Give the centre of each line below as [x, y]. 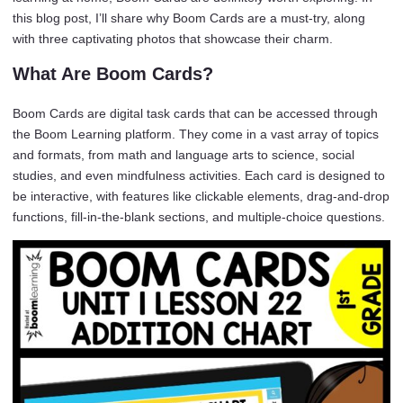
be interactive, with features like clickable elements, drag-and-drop [201, 196]
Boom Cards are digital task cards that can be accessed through [195, 113]
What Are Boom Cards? [113, 74]
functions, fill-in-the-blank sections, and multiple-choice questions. [199, 217]
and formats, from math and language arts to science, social [184, 155]
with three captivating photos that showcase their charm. [173, 39]
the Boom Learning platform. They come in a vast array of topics [196, 134]
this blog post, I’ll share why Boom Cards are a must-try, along [189, 18]
